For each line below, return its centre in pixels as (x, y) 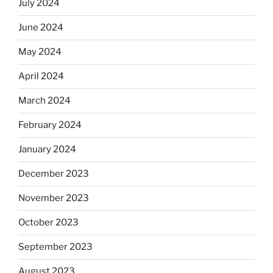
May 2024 (40, 52)
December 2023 (54, 174)
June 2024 (41, 28)
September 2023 (55, 247)
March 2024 (44, 101)
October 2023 (48, 223)
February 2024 (50, 125)
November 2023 (54, 198)
